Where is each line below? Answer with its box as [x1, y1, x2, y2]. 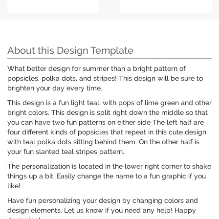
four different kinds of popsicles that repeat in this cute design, [7, 128, 208, 136]
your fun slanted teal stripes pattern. [7, 148, 124, 156]
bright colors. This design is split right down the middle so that [7, 109, 208, 117]
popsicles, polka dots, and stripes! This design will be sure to [7, 74, 203, 83]
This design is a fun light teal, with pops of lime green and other [7, 99, 212, 107]
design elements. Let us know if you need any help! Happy [7, 206, 196, 215]
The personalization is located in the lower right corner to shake [7, 162, 211, 171]
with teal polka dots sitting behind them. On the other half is [7, 138, 199, 146]
